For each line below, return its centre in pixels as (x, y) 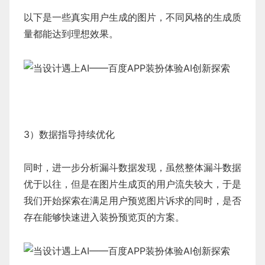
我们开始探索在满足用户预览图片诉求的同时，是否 (132, 200)
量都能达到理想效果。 (71, 34)
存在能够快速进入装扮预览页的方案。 (104, 217)
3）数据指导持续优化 (69, 134)
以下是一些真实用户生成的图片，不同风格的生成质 (132, 17)
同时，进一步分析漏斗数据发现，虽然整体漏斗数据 (132, 167)
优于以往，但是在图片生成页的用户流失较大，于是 (132, 184)
